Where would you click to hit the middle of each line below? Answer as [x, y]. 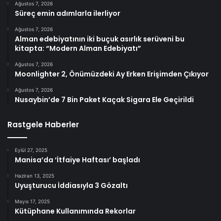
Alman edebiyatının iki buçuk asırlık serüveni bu [100, 39]
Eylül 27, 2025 [31, 150]
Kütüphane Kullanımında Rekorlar [75, 211]
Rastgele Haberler [43, 125]
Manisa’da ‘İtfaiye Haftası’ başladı [77, 160]
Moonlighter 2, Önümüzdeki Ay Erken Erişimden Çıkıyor [112, 74]
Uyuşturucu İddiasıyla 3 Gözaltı [71, 186]
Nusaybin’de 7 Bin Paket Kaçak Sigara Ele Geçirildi [104, 100]
